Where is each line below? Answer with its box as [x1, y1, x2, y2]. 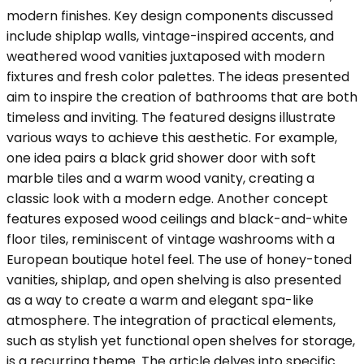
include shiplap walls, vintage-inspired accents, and [6, 26, 334, 45]
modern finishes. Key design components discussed [6, 6, 333, 25]
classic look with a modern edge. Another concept [6, 188, 328, 208]
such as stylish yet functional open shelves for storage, [6, 331, 355, 350]
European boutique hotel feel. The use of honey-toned [6, 249, 352, 269]
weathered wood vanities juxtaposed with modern [6, 46, 325, 66]
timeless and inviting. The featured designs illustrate [6, 107, 336, 127]
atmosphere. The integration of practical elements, [6, 310, 336, 330]
